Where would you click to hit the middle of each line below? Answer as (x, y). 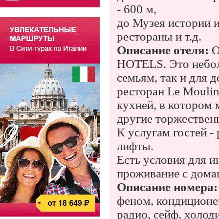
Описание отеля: (163, 50)
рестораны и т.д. (159, 36)
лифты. (135, 146)
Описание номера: (167, 187)
